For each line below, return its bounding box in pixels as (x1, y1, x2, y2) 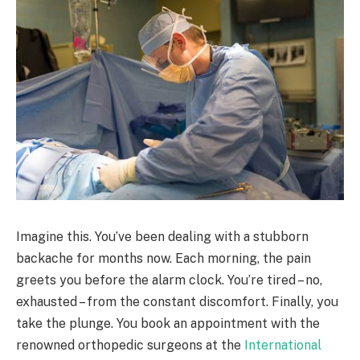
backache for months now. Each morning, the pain (16, 250, 311, 266)
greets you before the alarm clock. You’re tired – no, (16, 272, 322, 288)
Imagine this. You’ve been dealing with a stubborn (16, 228, 309, 244)
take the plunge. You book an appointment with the (16, 315, 320, 331)
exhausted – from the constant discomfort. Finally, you (16, 293, 338, 309)
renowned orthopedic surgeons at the (16, 337, 244, 353)
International (244, 337, 321, 353)
